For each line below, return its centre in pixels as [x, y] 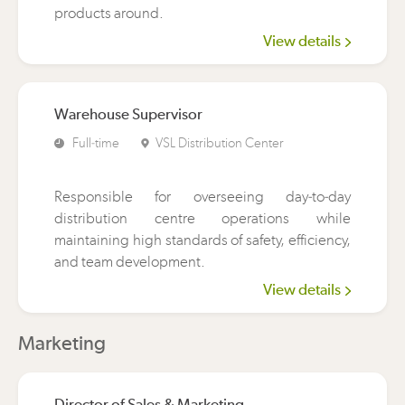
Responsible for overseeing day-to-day [202, 196]
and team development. [130, 261]
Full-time [96, 143]
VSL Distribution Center [220, 143]
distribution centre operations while [202, 218]
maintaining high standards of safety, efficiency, [202, 240]
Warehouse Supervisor [128, 114]
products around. [109, 13]
